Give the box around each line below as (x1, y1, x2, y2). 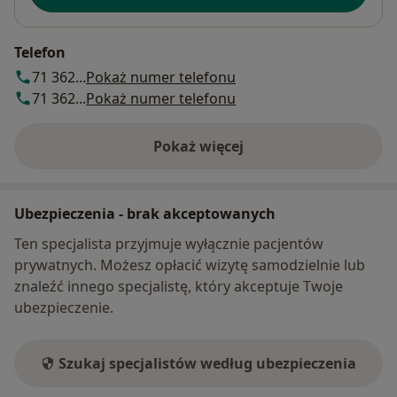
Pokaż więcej (153, 136, 244, 157)
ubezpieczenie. (14, 298, 113, 318)
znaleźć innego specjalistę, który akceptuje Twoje (14, 276, 343, 297)
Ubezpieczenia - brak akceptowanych (14, 204, 276, 224)
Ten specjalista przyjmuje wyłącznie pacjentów (14, 234, 323, 254)
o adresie (197, 145, 261, 166)
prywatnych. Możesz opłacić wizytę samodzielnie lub (14, 255, 365, 276)
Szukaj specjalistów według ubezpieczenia (58, 354, 356, 374)
